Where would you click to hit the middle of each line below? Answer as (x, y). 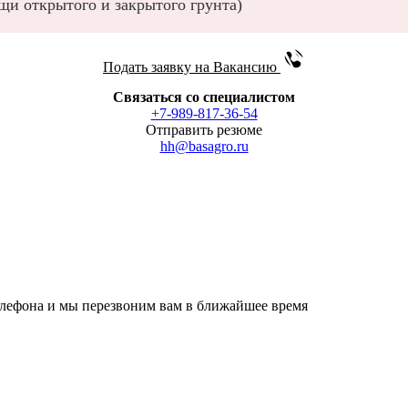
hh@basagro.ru (204, 146)
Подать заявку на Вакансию (192, 66)
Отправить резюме (204, 129)
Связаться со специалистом (204, 97)
